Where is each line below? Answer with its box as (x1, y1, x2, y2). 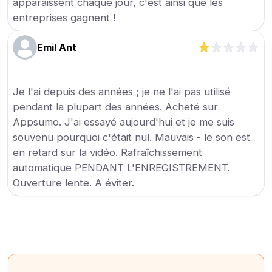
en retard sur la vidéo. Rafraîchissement (13, 146, 203, 158)
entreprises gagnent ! (13, 12, 116, 24)
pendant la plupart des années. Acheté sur (13, 101, 219, 113)
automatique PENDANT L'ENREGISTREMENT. (13, 161, 231, 174)
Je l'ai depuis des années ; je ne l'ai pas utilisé (13, 86, 231, 98)
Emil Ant (37, 41, 77, 53)
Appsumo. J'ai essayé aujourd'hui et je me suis (13, 116, 235, 128)
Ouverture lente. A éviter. (13, 177, 135, 189)
